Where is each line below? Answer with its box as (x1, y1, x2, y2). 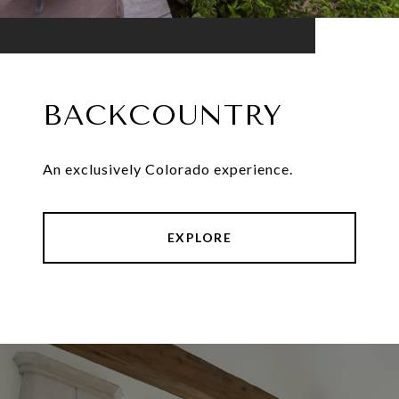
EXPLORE (167, 230, 232, 246)
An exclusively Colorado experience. (43, 160, 293, 178)
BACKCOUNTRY (43, 99, 282, 133)
